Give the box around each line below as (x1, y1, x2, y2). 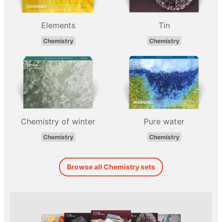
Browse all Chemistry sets (67, 162, 155, 171)
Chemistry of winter (21, 116, 95, 126)
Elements (41, 20, 75, 30)
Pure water (144, 116, 184, 126)
